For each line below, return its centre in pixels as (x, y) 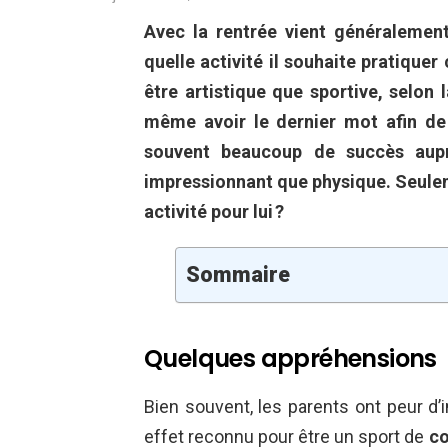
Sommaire (238, 274)
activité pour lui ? (214, 211)
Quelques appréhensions (290, 358)
